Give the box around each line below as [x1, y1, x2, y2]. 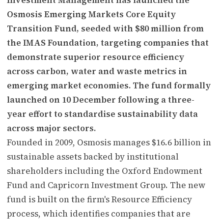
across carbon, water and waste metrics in [7, 65, 187, 77]
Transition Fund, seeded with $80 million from [7, 22, 204, 34]
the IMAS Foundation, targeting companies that [7, 36, 209, 49]
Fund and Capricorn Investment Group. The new [7, 179, 205, 191]
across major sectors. [7, 122, 96, 134]
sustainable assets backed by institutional [7, 150, 179, 163]
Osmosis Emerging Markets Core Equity [7, 8, 176, 20]
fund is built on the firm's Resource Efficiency [7, 193, 192, 205]
